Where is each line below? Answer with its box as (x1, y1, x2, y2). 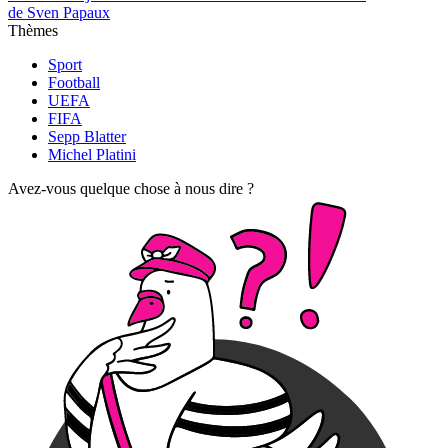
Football (48, 74, 100, 92)
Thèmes (8, 22, 58, 40)
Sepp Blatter (48, 128, 126, 146)
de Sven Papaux (8, 4, 110, 22)
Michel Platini (48, 146, 136, 164)
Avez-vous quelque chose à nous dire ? (8, 180, 254, 198)
